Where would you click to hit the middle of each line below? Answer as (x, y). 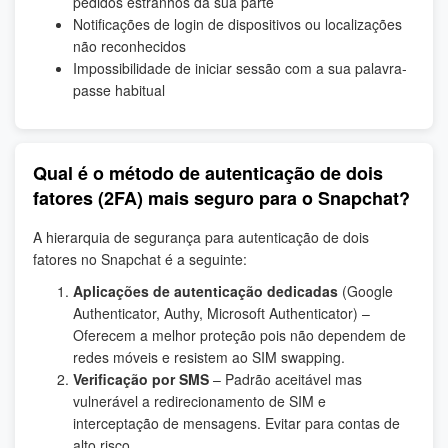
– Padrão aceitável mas (285, 379)
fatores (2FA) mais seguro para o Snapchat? (221, 198)
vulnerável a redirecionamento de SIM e (199, 401)
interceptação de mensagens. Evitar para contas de (236, 423)
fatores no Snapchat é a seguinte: (140, 259)
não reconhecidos (129, 46)
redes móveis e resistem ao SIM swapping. (209, 357)
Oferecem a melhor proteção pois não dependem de (239, 335)
